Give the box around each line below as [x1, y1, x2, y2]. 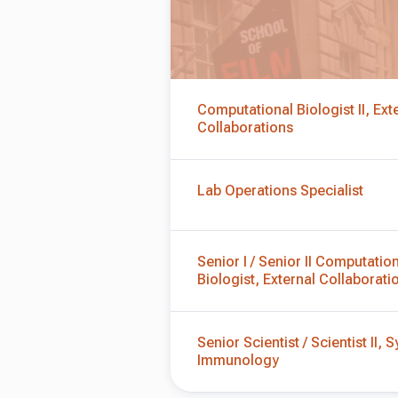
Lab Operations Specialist [197, 182, 363, 199]
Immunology [197, 352, 279, 369]
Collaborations [197, 119, 293, 136]
